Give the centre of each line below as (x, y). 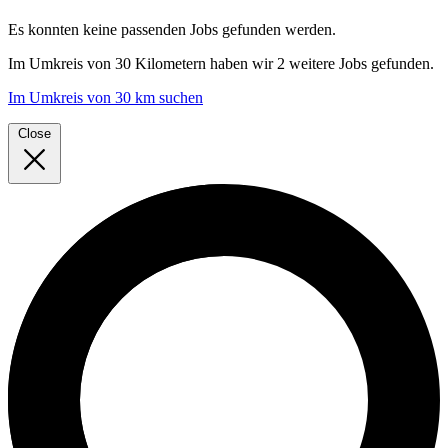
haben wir (241, 63)
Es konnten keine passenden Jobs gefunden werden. (172, 29)
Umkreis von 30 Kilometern (117, 63)
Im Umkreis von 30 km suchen (105, 97)
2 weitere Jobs (322, 63)
